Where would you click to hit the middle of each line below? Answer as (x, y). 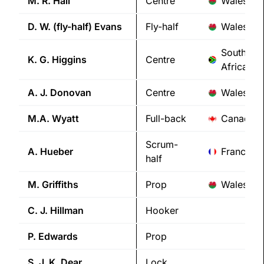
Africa (234, 67)
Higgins (69, 60)
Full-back (166, 119)
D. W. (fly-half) (60, 27)
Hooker (162, 211)
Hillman (67, 211)
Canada (238, 119)
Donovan (71, 93)
